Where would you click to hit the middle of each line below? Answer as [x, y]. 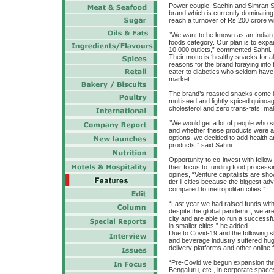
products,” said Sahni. [201, 145]
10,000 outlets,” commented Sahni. [220, 49]
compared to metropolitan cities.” [217, 189]
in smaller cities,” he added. [209, 225]
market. [180, 79]
